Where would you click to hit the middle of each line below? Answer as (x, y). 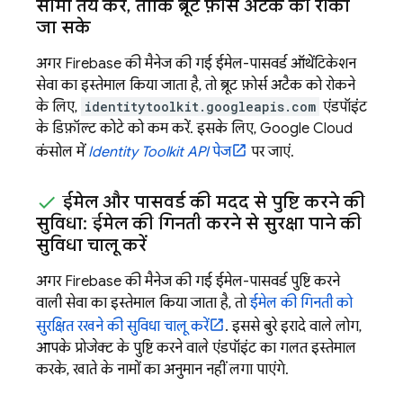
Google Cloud (306, 128)
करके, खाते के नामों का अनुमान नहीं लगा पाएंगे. (162, 370)
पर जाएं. (271, 152)
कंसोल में (62, 152)
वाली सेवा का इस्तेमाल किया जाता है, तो (143, 304)
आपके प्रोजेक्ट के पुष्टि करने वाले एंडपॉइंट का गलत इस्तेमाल (196, 349)
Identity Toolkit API (148, 152)
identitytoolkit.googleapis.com (200, 106)
